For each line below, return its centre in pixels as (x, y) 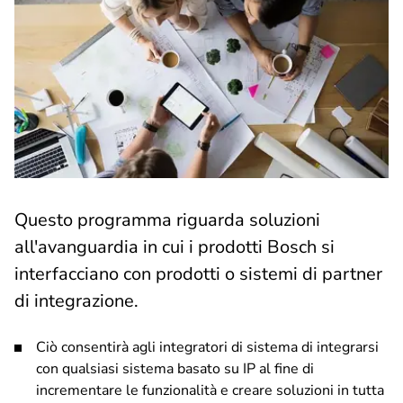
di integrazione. (76, 301)
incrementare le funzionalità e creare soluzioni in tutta (210, 390)
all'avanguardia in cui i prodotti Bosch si (175, 247)
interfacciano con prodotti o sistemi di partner (198, 274)
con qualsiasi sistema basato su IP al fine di (175, 369)
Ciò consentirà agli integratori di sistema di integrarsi (207, 347)
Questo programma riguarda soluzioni (167, 220)
